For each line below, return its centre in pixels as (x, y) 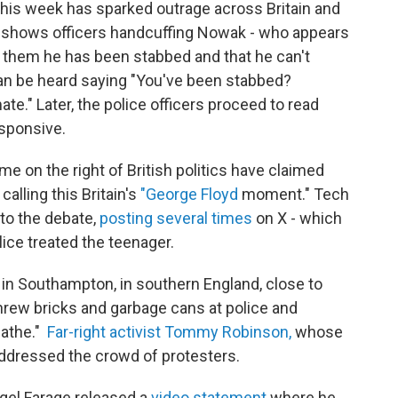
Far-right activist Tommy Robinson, (169, 332)
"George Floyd (189, 195)
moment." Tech (294, 195)
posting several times (176, 219)
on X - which (297, 219)
